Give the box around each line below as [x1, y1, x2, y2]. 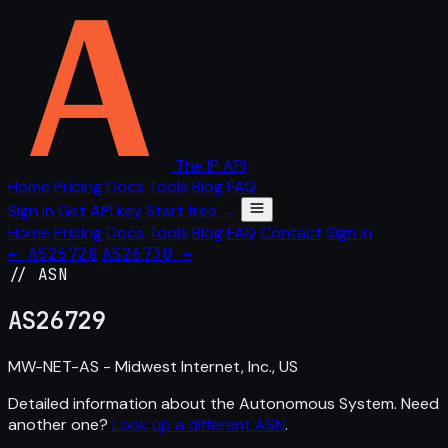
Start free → [146, 200, 237, 221]
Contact [260, 222, 322, 243]
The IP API [175, 155, 246, 176]
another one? [8, 413, 112, 435]
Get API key [58, 200, 142, 221]
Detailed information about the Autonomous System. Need [8, 392, 439, 414]
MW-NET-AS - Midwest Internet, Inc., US [8, 355, 298, 377]
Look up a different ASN [112, 413, 285, 435]
